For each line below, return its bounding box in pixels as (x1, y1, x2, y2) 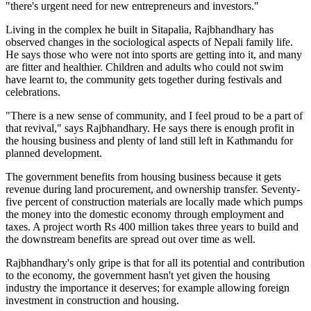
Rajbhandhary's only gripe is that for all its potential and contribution (6, 257, 305, 269)
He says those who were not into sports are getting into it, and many (6, 49, 302, 61)
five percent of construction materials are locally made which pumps (6, 196, 303, 208)
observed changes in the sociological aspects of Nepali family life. (6, 36, 293, 49)
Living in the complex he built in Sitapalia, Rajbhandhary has (6, 24, 274, 36)
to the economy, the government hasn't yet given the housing (6, 269, 270, 282)
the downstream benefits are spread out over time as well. (6, 233, 255, 246)
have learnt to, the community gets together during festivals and (6, 74, 282, 86)
